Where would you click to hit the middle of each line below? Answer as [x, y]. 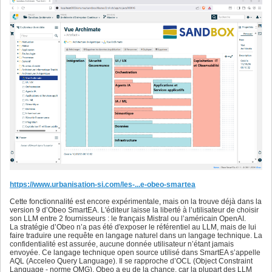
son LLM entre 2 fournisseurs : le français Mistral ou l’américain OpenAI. [128, 218]
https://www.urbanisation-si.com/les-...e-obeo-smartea [103, 184]
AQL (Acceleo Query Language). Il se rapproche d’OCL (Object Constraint [131, 261]
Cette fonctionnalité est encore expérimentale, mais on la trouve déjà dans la [136, 201]
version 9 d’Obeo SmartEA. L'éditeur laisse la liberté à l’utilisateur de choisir [134, 210]
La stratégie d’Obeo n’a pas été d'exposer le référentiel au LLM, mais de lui [133, 227]
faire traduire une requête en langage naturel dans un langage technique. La [136, 235]
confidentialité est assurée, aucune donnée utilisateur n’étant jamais [122, 244]
